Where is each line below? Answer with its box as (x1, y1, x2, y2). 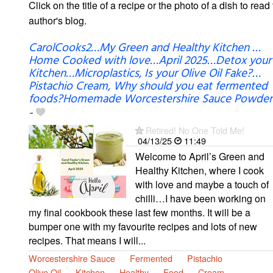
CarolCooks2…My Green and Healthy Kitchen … (29, 38, 261, 57)
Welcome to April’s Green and (135, 149, 264, 163)
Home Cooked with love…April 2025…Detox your (29, 51, 271, 70)
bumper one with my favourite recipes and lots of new (29, 219, 257, 233)
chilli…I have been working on (135, 191, 266, 205)
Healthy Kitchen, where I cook (135, 163, 264, 177)
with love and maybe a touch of (135, 177, 269, 191)
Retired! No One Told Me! (146, 123, 244, 136)
